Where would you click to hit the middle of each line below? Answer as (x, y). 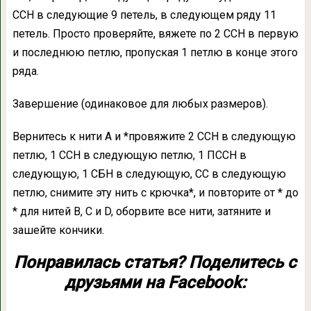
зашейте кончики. (58, 230)
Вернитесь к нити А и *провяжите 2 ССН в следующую (154, 137)
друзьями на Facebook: (155, 283)
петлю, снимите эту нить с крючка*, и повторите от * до (155, 193)
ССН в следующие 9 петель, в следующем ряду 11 (144, 15)
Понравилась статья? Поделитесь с (155, 263)
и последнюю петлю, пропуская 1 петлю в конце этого (155, 53)
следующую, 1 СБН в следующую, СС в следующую (149, 174)
